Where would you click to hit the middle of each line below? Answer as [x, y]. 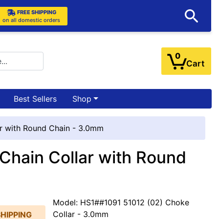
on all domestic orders [31, 20]
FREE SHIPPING [36, 12]
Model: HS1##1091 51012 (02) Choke [121, 202]
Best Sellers [35, 99]
